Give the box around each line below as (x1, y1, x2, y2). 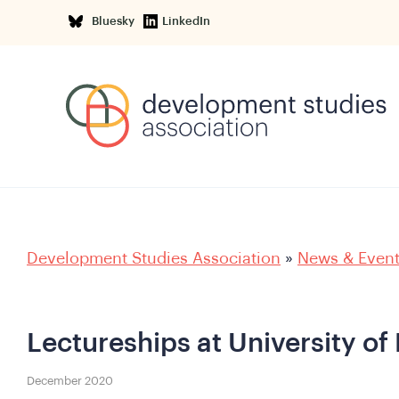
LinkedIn (162, 15, 211, 28)
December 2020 (27, 374, 113, 387)
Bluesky (91, 15, 141, 28)
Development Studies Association (27, 250, 281, 267)
